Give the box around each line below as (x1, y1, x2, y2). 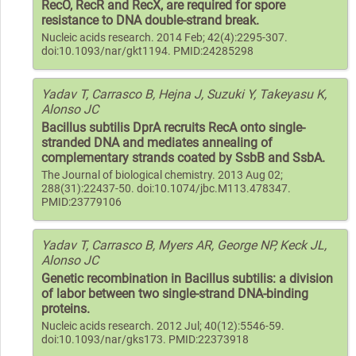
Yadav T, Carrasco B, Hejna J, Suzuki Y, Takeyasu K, (41, 86, 327, 102)
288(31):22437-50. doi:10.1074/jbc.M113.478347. (41, 181, 291, 195)
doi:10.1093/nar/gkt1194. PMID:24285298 (41, 44, 253, 58)
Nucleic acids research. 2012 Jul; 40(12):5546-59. (41, 319, 284, 333)
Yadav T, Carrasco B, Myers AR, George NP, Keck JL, (41, 237, 327, 253)
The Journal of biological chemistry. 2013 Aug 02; (41, 168, 283, 182)
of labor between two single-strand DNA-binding (41, 285, 308, 301)
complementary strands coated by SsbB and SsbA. (41, 149, 325, 165)
